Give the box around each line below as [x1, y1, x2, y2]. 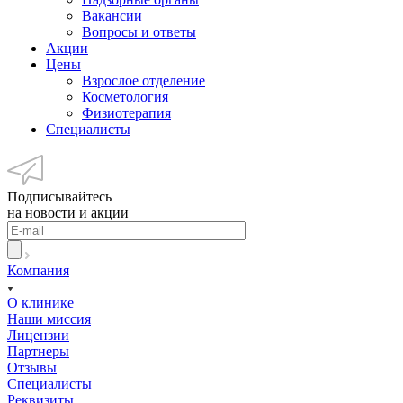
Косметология [82, 88, 168, 104]
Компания [7, 262, 69, 278]
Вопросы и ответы [82, 23, 196, 40]
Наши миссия [7, 310, 91, 327]
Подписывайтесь [7, 188, 112, 204]
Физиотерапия [82, 104, 171, 121]
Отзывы [7, 359, 57, 375]
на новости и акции [7, 204, 129, 220]
